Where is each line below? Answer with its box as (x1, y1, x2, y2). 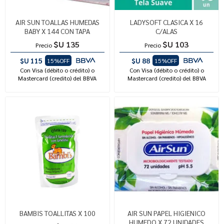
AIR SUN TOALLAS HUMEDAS (15, 17, 99, 26)
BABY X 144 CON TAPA (24, 26, 90, 35)
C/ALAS (155, 26, 178, 35)
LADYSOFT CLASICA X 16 (130, 17, 203, 26)
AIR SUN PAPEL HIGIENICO (127, 208, 206, 217)
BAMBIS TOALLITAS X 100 (19, 208, 95, 217)
